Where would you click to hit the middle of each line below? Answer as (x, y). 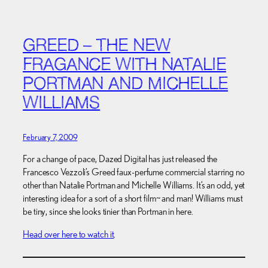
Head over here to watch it (68, 234)
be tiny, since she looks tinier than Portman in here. (108, 211)
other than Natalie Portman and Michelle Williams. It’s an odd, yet (134, 185)
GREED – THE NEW (97, 46)
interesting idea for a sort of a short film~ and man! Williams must (133, 198)
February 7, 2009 (50, 137)
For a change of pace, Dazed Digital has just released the (120, 159)
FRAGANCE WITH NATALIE (124, 66)
